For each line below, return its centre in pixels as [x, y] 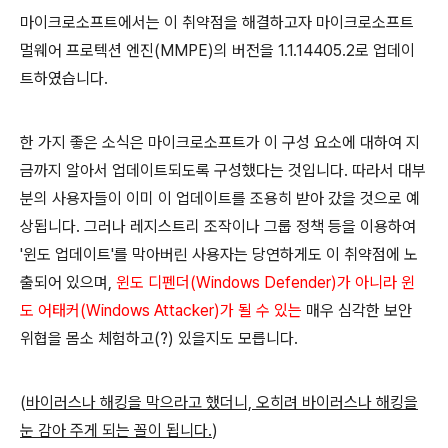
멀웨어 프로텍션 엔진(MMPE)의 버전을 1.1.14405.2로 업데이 [217, 50]
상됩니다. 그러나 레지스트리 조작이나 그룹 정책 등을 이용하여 [218, 226]
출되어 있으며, [68, 282]
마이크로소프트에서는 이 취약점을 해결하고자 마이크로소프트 [217, 22]
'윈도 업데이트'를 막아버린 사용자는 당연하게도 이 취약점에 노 [219, 254]
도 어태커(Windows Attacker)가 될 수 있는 [161, 310]
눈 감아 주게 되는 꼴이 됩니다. [116, 430]
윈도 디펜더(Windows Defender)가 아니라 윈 [265, 282]
